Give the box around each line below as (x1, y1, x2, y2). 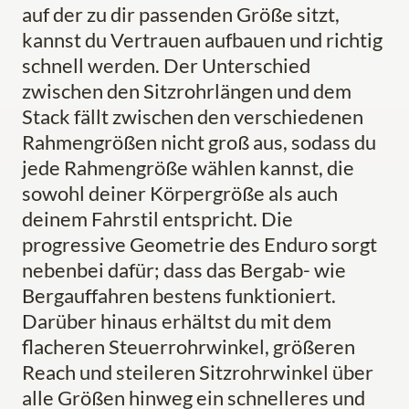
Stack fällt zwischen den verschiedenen (22, 104, 363, 130)
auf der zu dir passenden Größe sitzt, (22, 2, 340, 27)
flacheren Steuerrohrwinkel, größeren (22, 334, 355, 360)
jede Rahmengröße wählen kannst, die (22, 155, 354, 181)
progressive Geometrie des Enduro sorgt (22, 232, 377, 257)
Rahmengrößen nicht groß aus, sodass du (22, 130, 376, 155)
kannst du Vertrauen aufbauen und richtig (22, 27, 383, 53)
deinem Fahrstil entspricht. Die (22, 206, 293, 232)
